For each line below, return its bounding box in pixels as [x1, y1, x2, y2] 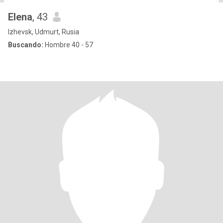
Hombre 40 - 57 [43, 41, 93, 49]
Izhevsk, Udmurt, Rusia [8, 28, 79, 36]
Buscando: [8, 41, 43, 49]
